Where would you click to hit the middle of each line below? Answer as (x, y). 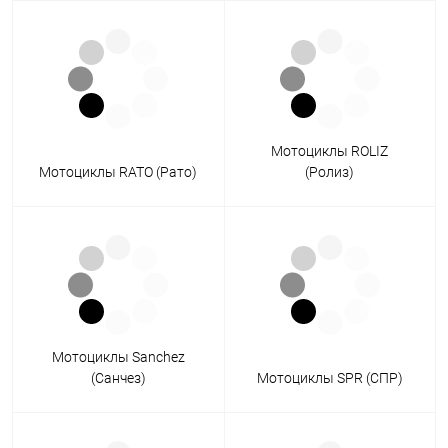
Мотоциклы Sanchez (118, 357)
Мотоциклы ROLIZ (330, 151)
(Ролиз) (330, 172)
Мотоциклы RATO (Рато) (118, 172)
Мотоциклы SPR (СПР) (329, 378)
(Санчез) (118, 378)
